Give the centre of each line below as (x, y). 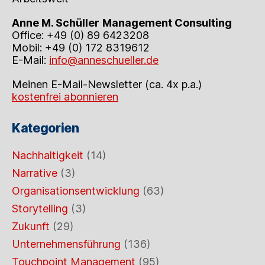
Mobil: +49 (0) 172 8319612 (81, 47)
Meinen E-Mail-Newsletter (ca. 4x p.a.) (107, 84)
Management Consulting (167, 22)
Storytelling (40, 208)
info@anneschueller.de (104, 60)
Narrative (35, 173)
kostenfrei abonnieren (65, 96)
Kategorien (46, 128)
